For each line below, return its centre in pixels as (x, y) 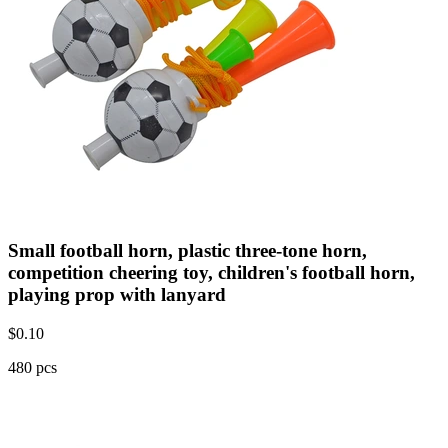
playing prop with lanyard (117, 294)
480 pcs (32, 367)
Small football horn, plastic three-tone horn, (187, 250)
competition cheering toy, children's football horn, (211, 272)
